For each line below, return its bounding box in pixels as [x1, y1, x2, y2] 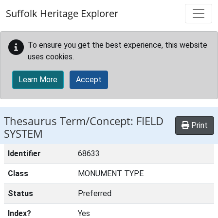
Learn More [18, 75, 57, 84]
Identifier [8, 149, 41, 158]
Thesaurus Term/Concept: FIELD [4, 113, 163, 128]
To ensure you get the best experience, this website [28, 40, 207, 50]
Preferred [78, 189, 111, 198]
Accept [76, 75, 102, 84]
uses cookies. [28, 52, 74, 61]
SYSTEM [4, 126, 43, 141]
